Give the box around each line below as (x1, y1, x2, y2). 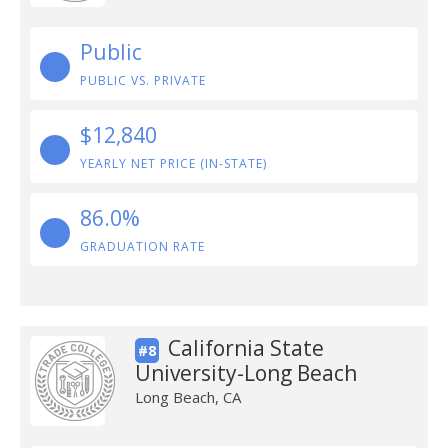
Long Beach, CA (134, 387, 241, 407)
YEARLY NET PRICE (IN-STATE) (80, 155, 267, 172)
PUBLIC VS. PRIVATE (80, 72, 206, 89)
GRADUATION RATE (80, 238, 205, 255)
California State (167, 334, 324, 362)
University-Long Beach (134, 359, 357, 387)
